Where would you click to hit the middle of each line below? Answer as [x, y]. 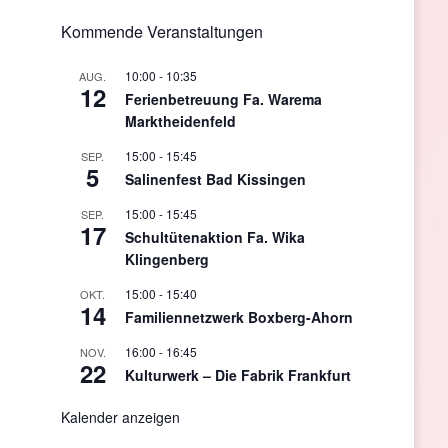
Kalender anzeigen [120, 417]
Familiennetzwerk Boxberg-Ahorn [238, 317]
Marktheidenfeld [180, 121]
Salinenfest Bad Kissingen [215, 179]
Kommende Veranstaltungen [161, 32]
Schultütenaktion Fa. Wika [214, 237]
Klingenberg [166, 259]
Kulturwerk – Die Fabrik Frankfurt [237, 375]
